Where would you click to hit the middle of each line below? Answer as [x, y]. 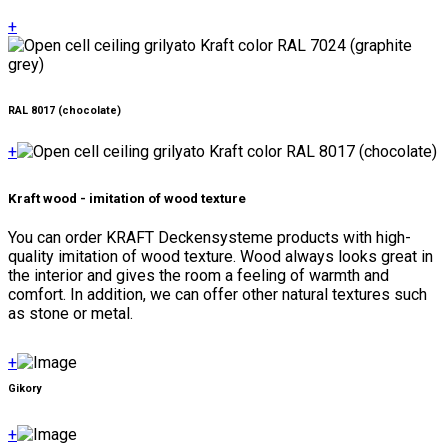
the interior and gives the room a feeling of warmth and [198, 275]
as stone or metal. [70, 313]
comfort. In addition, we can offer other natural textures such [217, 294]
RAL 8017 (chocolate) [64, 110]
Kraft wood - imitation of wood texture [127, 198]
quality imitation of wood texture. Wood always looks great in [220, 256]
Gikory [24, 388]
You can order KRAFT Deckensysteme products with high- [209, 237]
